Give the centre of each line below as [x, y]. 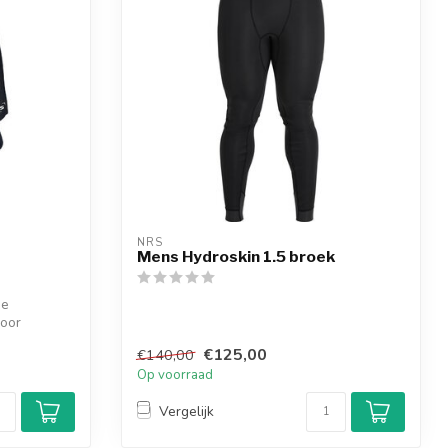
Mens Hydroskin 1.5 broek [236, 257]
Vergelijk [186, 412]
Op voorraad [175, 374]
